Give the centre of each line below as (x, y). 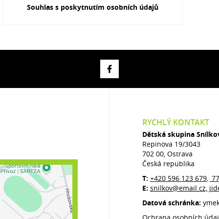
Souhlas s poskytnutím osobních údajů (92, 7)
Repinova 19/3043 (171, 144)
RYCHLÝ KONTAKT (175, 122)
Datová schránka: (172, 203)
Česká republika (168, 164)
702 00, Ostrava (167, 154)
